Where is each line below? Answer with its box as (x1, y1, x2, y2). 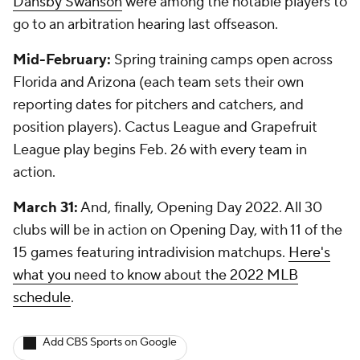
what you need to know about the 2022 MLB (13, 266, 298, 284)
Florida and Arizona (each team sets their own (13, 73, 304, 92)
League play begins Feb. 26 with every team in (13, 141, 307, 159)
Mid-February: (13, 51, 111, 69)
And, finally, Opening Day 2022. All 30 (78, 198, 322, 217)
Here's (288, 243, 330, 262)
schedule (13, 288, 71, 307)
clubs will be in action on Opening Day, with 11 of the (13, 221, 342, 239)
